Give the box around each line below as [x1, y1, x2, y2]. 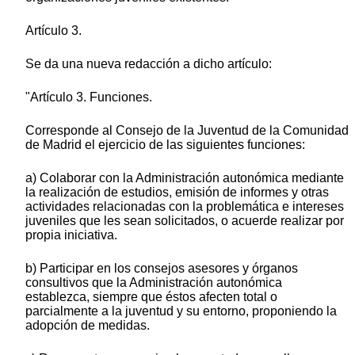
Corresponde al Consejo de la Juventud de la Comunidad [25, 124, 349, 138]
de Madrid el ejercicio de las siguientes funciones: [25, 138, 305, 152]
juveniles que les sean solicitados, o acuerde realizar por [25, 214, 344, 228]
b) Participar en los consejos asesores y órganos [25, 261, 298, 276]
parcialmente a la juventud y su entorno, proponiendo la [25, 304, 337, 319]
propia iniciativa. [25, 228, 117, 242]
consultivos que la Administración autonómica [25, 276, 282, 290]
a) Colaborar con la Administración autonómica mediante [25, 171, 344, 185]
